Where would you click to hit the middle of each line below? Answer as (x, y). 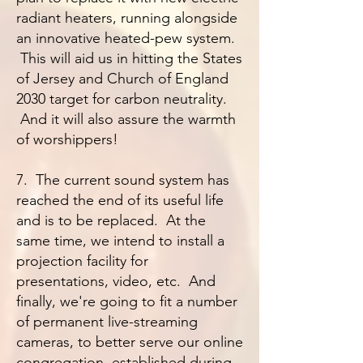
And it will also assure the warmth (126, 119)
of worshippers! (67, 139)
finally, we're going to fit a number (127, 301)
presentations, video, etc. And (116, 281)
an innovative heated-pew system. (126, 38)
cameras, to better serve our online (130, 342)
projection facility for (82, 261)
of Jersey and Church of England (122, 79)
